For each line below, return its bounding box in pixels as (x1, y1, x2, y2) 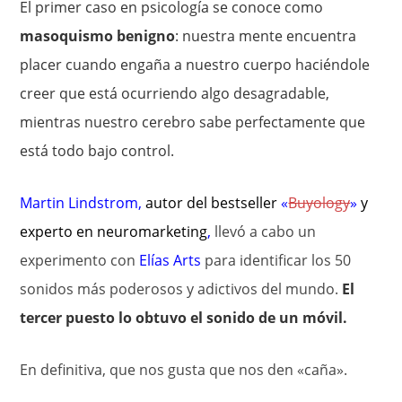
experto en (20, 222, 98, 241)
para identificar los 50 (201, 250, 352, 270)
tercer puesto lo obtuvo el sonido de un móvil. (20, 308, 348, 328)
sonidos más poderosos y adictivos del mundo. (20, 279, 343, 299)
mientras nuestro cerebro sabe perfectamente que (20, 112, 366, 132)
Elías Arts (139, 250, 202, 270)
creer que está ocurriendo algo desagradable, (20, 83, 330, 103)
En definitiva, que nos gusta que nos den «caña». (20, 360, 348, 380)
